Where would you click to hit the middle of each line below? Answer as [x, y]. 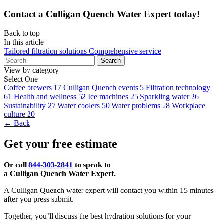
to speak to [92, 165]
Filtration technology [178, 87]
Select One [21, 79]
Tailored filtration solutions [46, 51]
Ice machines [108, 96]
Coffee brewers [28, 87]
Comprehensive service [125, 51]
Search [111, 60]
